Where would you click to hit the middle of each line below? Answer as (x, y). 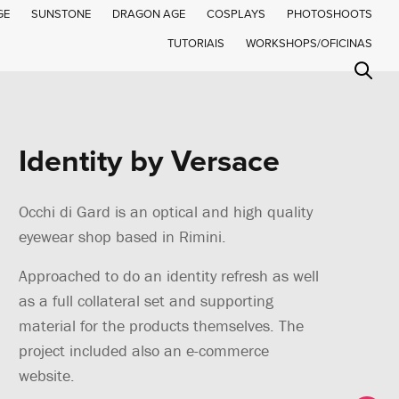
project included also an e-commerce (144, 350)
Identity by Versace (149, 162)
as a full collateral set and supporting (146, 301)
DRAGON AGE (149, 14)
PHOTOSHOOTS (330, 14)
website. (47, 375)
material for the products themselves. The (161, 326)
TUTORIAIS (196, 44)
